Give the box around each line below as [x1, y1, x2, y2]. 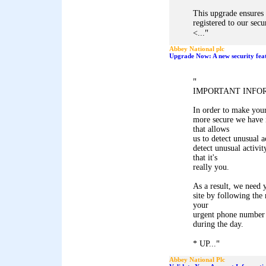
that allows [193, 125, 229, 134]
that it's [193, 153, 217, 162]
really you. [193, 163, 229, 172]
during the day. [193, 220, 243, 229]
